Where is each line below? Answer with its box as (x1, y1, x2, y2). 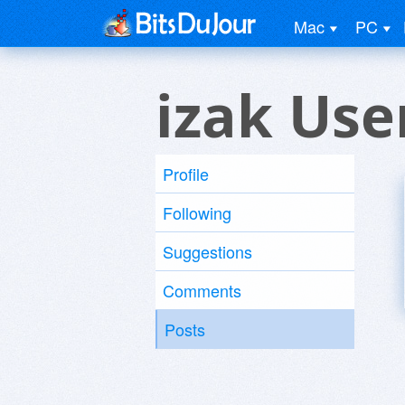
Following (163, 201, 231, 224)
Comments (163, 278, 241, 302)
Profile (163, 162, 209, 185)
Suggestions (163, 240, 252, 263)
